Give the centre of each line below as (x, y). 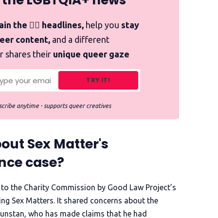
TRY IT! (98, 80)
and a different (80, 40)
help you (102, 25)
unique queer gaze (91, 54)
